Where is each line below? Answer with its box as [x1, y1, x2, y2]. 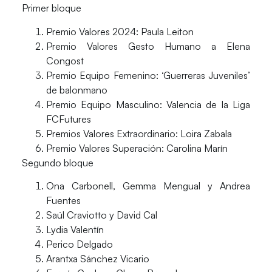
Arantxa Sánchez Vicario [46, 253, 149, 265]
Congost [46, 54, 84, 67]
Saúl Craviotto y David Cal [46, 209, 157, 222]
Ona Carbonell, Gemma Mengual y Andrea [46, 180, 251, 192]
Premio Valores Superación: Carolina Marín [46, 141, 228, 154]
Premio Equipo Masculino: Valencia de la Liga [46, 98, 251, 110]
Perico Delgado [46, 238, 113, 251]
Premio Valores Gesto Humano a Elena [46, 39, 251, 52]
